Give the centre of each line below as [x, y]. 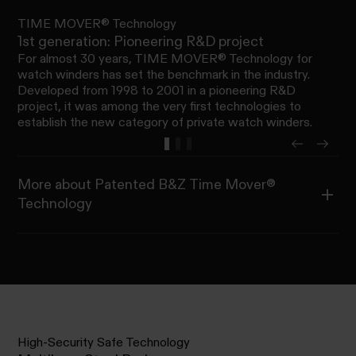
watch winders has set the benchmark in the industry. [164, 75]
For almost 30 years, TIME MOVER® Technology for [165, 59]
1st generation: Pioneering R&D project [141, 41]
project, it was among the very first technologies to [160, 106]
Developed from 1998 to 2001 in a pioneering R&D [157, 91]
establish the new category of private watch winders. [165, 122]
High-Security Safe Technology [104, 342]
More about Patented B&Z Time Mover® [88, 184]
